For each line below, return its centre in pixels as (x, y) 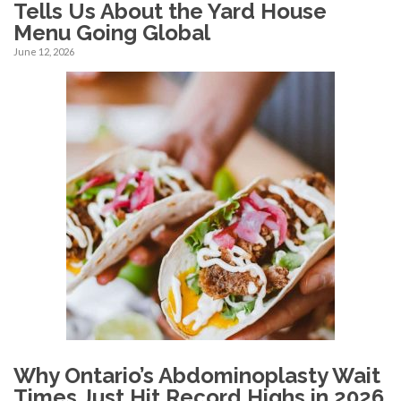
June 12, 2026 (44, 51)
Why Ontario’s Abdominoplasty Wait (197, 375)
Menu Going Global (112, 32)
